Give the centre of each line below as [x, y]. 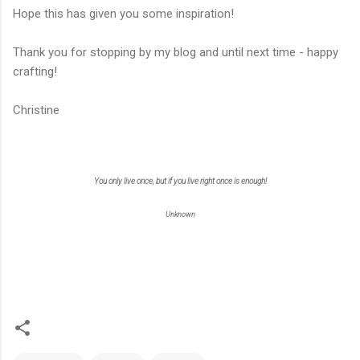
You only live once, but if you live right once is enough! [180, 181]
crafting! [35, 71]
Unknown [180, 214]
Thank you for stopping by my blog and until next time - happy [176, 52]
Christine [36, 110]
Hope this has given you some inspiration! [123, 13]
